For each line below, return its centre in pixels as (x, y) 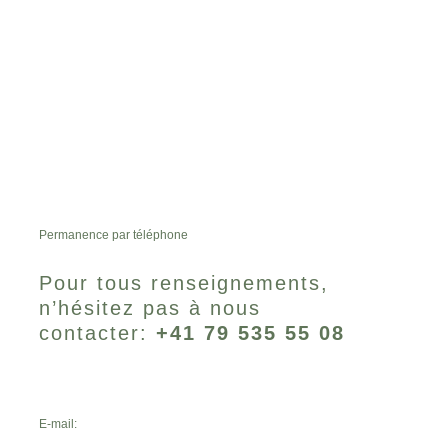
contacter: (97, 333)
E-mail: (59, 424)
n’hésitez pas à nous (150, 308)
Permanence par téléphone (113, 235)
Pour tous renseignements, (184, 283)
